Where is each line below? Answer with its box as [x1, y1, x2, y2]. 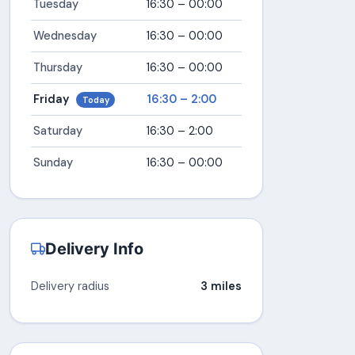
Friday [32, 91, 72, 106]
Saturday [32, 123, 82, 138]
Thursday [32, 59, 82, 74]
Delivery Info [44, 239, 143, 259]
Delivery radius [30, 279, 109, 294]
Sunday [32, 155, 73, 170]
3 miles [200, 279, 242, 294]
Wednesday [32, 28, 97, 43]
